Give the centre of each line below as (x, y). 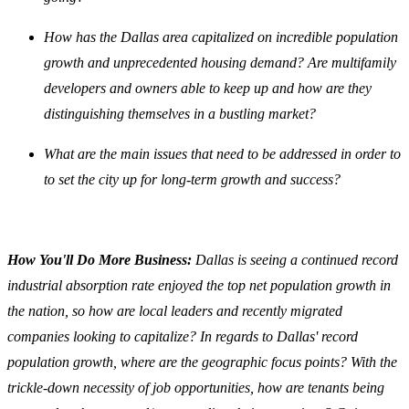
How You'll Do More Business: (101, 260)
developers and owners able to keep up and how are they (208, 89)
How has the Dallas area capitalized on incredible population (221, 37)
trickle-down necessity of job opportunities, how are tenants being (196, 388)
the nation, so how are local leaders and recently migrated (175, 311)
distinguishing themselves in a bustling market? (180, 114)
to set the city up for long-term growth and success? (194, 180)
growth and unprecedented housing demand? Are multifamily (220, 63)
